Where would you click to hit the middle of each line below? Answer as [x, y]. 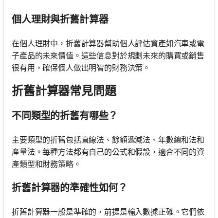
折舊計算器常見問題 [64, 91]
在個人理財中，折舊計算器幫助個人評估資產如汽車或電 [108, 43]
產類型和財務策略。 [46, 164]
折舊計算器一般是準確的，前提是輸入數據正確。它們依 [108, 211]
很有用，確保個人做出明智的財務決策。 [81, 67]
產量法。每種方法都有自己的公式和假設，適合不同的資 [108, 152]
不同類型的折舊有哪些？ [65, 116]
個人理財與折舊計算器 [60, 19]
